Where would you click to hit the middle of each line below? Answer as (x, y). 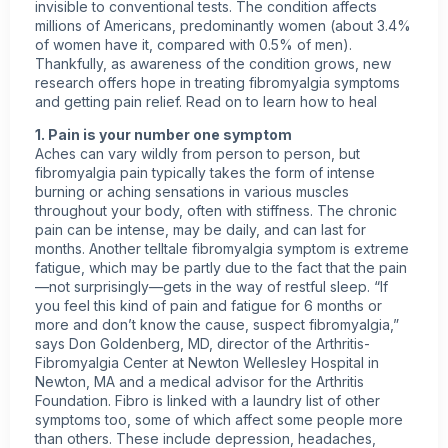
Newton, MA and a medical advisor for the (175, 382)
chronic (372, 211)
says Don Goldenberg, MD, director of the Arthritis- (202, 344)
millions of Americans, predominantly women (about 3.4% (223, 25)
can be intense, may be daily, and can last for (214, 230)
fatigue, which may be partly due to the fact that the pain (221, 268)
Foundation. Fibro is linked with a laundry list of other (207, 401)
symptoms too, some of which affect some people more (219, 420)
